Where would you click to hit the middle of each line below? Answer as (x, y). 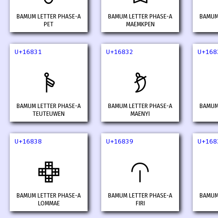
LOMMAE (49, 204)
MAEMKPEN (140, 25)
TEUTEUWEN (49, 114)
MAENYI (140, 114)
